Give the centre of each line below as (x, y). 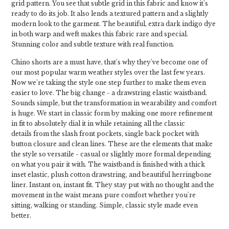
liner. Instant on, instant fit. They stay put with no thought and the (113, 185)
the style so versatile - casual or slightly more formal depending (111, 154)
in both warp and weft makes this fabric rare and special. (100, 34)
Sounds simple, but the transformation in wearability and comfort (114, 103)
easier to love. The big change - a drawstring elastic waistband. (109, 93)
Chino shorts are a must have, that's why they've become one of (109, 62)
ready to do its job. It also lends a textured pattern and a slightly (110, 14)
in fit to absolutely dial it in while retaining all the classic (98, 123)
